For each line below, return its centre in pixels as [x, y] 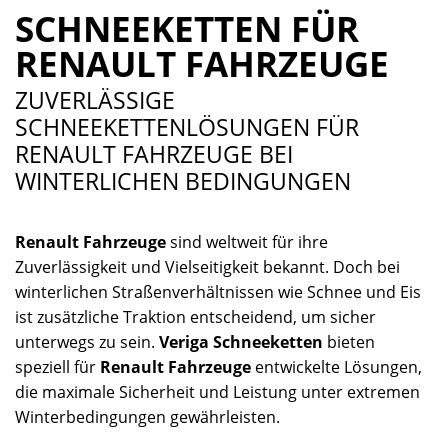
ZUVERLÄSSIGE [95, 99]
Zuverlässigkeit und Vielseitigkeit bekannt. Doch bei [207, 266]
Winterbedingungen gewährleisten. [147, 416]
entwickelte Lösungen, [336, 366]
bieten [349, 341]
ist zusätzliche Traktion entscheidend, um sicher [195, 316]
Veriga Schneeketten [241, 341]
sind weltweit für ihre [247, 241]
